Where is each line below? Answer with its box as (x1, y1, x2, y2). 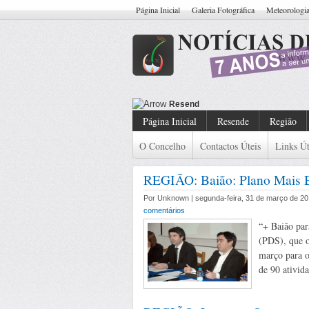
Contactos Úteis (200, 139, 261, 152)
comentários (143, 206, 185, 215)
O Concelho (139, 139, 186, 152)
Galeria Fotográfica (192, 4, 255, 15)
